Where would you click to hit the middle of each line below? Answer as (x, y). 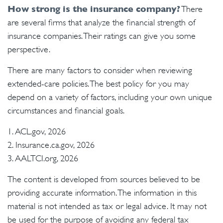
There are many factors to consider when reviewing (100, 70)
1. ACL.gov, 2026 (37, 131)
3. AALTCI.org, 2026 (43, 158)
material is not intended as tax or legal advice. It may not (107, 206)
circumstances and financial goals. (66, 111)
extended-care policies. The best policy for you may (98, 84)
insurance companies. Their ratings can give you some (102, 36)
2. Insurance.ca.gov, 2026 (51, 145)
